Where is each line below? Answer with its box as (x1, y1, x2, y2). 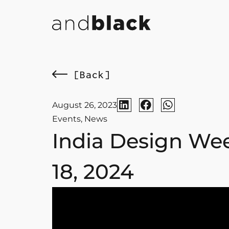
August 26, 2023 (52, 100, 117, 110)
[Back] (67, 69, 111, 80)
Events (52, 114, 81, 124)
